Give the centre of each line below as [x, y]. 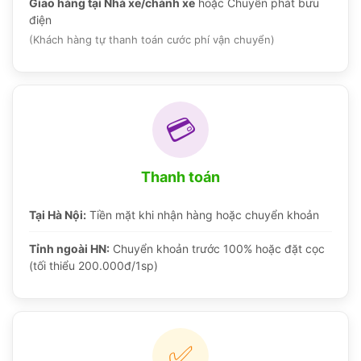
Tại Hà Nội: [58, 215]
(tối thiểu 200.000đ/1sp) [93, 266]
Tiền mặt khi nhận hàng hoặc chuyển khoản [203, 215]
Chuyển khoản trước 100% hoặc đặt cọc [217, 249]
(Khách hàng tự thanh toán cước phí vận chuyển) [152, 40]
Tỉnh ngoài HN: [69, 249]
